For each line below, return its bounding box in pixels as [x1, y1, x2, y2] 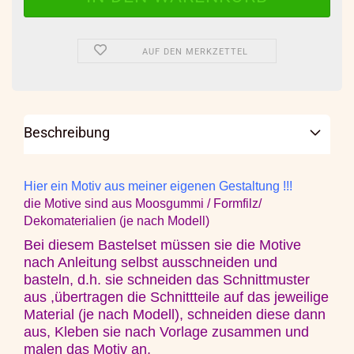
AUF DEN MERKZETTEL [142, 47, 249, 57]
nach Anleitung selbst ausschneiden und [24, 254, 277, 270]
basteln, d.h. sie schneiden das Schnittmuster [24, 272, 310, 288]
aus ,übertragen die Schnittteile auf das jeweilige [24, 289, 329, 305]
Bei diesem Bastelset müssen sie [24, 237, 236, 253]
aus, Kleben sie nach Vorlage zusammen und [24, 324, 309, 340]
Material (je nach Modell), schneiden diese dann [24, 307, 326, 322]
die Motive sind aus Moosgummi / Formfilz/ [24, 197, 262, 210]
